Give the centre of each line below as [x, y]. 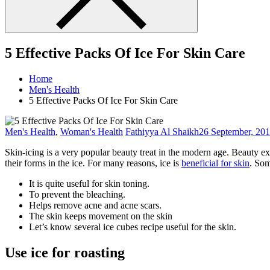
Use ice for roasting [65, 252]
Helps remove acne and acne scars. [95, 205]
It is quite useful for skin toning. [89, 183]
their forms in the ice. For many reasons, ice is [93, 163]
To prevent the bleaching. [77, 194]
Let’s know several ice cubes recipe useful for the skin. [133, 227]
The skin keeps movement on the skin [101, 216]
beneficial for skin [215, 163]
